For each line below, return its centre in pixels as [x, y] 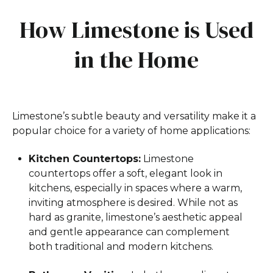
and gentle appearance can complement [129, 232]
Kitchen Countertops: [85, 159]
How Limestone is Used [136, 30]
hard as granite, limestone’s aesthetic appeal [136, 218]
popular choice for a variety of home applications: [131, 130]
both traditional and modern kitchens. [121, 247]
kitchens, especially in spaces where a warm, [136, 188]
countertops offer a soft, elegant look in [126, 174]
